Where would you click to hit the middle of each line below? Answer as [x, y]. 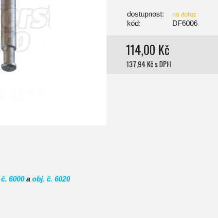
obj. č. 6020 [51, 179]
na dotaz [184, 14]
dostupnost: [145, 14]
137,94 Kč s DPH [149, 64]
